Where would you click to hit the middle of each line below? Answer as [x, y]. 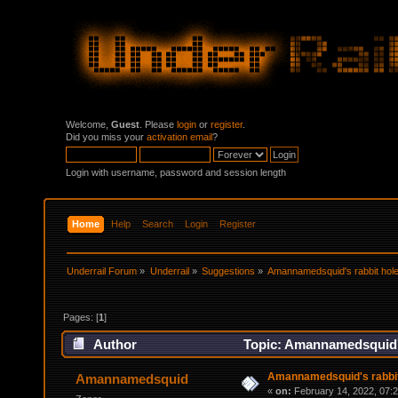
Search [158, 223]
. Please [158, 124]
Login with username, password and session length [176, 172]
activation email [179, 137]
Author [115, 345]
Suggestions [228, 271]
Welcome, [88, 124]
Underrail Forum [102, 271]
